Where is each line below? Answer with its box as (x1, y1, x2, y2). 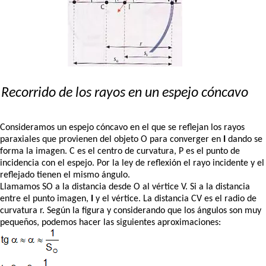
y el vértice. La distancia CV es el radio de (93, 194, 256, 204)
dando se (226, 134, 262, 144)
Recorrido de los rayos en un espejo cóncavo (1, 86, 249, 101)
